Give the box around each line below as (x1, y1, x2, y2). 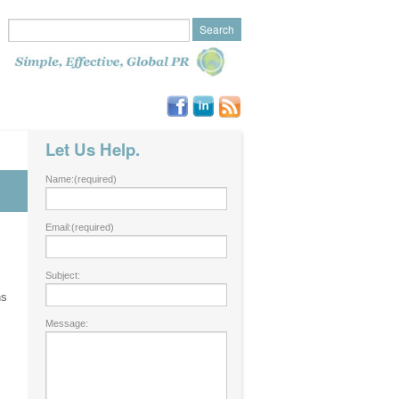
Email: (45, 222, 71, 232)
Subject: (45, 270, 80, 281)
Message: (45, 318, 88, 329)
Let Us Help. (45, 137, 140, 161)
